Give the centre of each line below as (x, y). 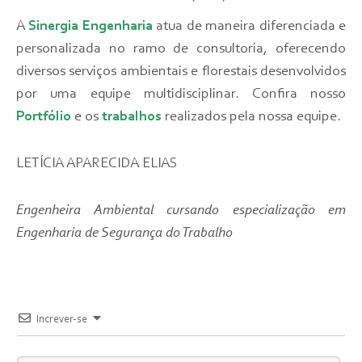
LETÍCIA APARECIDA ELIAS (97, 164)
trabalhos (132, 118)
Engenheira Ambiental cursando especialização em (181, 211)
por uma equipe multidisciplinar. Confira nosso (181, 95)
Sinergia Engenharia (93, 27)
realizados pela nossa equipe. (251, 118)
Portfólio (44, 118)
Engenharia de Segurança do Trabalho (124, 234)
